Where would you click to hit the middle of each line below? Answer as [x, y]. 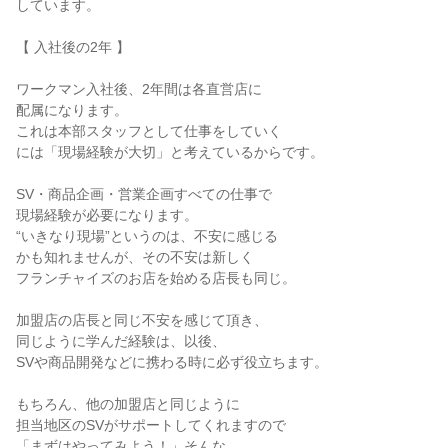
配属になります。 [72, 110]
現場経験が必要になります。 [107, 215]
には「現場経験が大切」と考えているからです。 [170, 152]
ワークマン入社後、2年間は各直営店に [139, 89]
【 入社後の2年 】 [73, 47]
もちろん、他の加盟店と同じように [128, 404]
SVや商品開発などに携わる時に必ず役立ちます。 [172, 362]
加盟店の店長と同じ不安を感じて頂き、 [142, 320]
